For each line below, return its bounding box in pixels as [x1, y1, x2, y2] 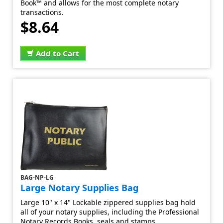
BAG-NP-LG [20, 173, 54, 182]
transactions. [20, 7, 64, 17]
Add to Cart [36, 48, 80, 58]
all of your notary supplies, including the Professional [20, 207, 200, 217]
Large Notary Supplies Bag [20, 182, 139, 194]
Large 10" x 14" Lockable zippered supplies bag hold [20, 198, 196, 207]
